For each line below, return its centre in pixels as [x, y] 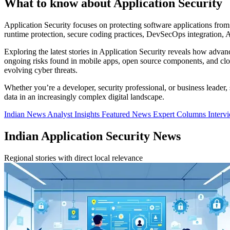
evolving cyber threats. [41, 70]
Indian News [26, 114]
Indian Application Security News [92, 136]
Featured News [127, 114]
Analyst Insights [74, 114]
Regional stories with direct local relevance [73, 158]
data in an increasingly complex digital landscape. [84, 97]
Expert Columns [180, 114]
